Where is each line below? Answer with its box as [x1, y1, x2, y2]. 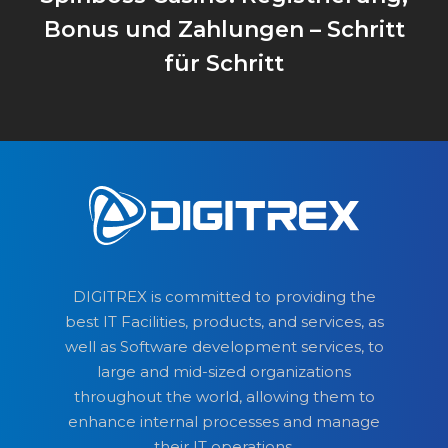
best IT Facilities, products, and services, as [64, 312, 384, 332]
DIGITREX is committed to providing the [72, 287, 376, 307]
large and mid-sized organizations [97, 362, 351, 382]
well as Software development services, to [64, 337, 384, 357]
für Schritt [164, 49, 284, 77]
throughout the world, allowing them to [73, 387, 375, 407]
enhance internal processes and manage [68, 412, 380, 432]
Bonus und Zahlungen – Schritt [43, 15, 405, 43]
